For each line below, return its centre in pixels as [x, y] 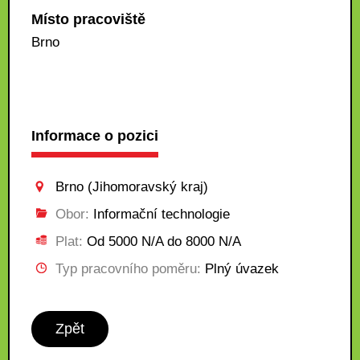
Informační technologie [160, 214]
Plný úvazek [240, 269]
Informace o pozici [95, 136]
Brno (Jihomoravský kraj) [132, 187]
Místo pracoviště [88, 19]
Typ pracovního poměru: [128, 269]
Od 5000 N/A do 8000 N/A [162, 241]
